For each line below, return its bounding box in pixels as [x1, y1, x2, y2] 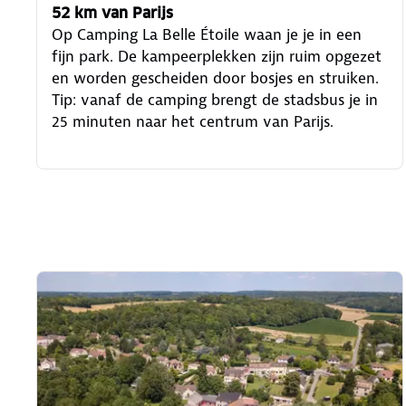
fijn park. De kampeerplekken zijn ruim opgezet [52, 46, 382, 67]
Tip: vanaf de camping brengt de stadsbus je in [52, 90, 378, 111]
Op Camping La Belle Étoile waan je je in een [52, 24, 362, 45]
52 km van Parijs [52, 4, 173, 24]
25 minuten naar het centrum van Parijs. [52, 111, 333, 132]
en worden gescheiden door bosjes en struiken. [52, 68, 379, 89]
